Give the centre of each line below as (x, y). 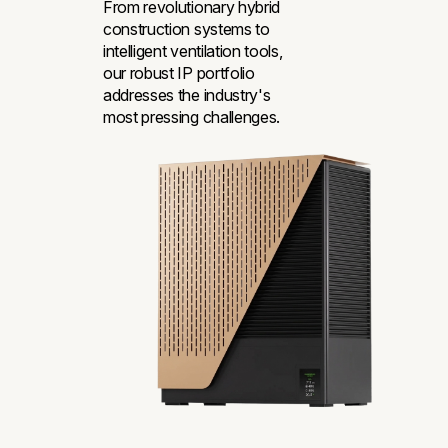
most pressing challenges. (191, 117)
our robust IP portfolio (179, 73)
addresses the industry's (187, 95)
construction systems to (186, 29)
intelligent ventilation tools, (193, 51)
